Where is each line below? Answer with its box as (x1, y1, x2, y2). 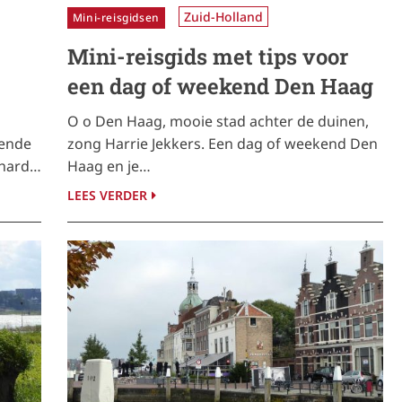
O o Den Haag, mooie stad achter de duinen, (66, 110, 369, 131)
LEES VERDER (66, 186, 147, 204)
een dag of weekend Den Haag (66, 71, 373, 100)
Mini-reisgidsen (72, 9, 160, 25)
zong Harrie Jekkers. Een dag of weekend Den (66, 133, 378, 153)
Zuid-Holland (183, 7, 263, 25)
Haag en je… (66, 155, 151, 176)
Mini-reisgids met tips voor (66, 41, 348, 71)
